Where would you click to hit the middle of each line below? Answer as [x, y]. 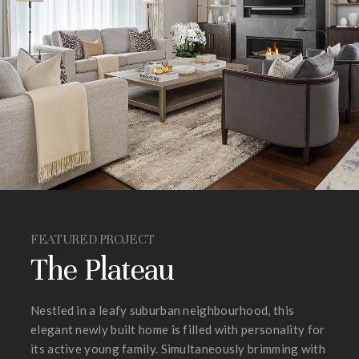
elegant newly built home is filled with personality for [178, 329]
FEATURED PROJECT [93, 239]
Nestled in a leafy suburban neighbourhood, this [163, 310]
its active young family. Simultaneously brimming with [178, 348]
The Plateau [103, 269]
